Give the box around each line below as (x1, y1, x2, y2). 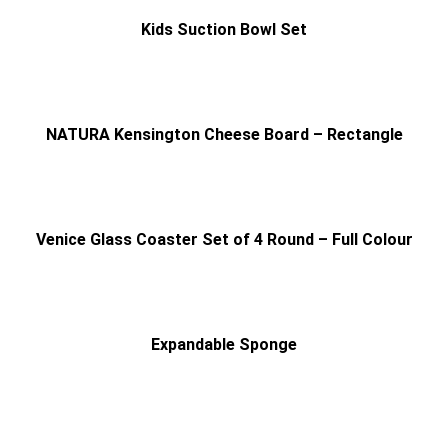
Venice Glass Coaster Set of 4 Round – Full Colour (35, 229, 413, 249)
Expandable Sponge (151, 334, 297, 354)
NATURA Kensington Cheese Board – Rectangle (45, 124, 403, 144)
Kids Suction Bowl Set (141, 19, 307, 39)
